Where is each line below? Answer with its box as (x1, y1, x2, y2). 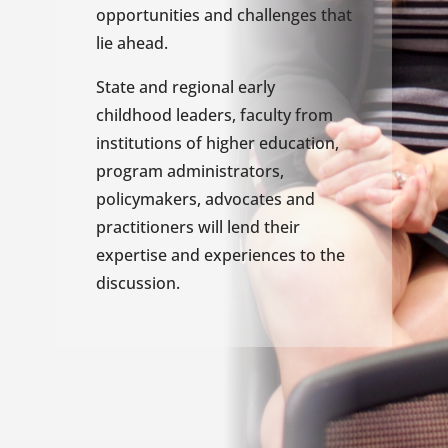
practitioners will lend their (96, 216, 300, 238)
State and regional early (96, 76, 275, 98)
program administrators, (96, 160, 284, 182)
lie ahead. (96, 32, 168, 54)
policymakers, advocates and (96, 188, 315, 210)
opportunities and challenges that (96, 4, 352, 26)
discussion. (96, 272, 180, 294)
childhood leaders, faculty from (96, 104, 333, 126)
